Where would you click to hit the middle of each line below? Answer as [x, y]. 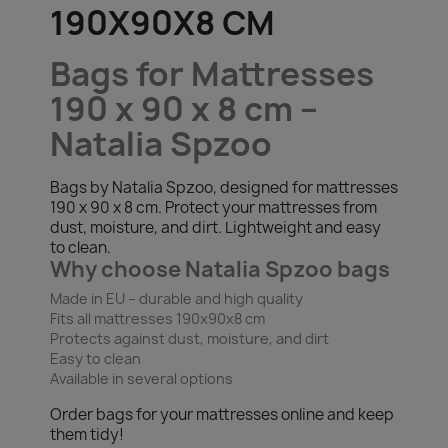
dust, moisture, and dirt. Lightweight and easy [215, 227]
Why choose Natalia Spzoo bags [220, 269]
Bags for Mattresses [212, 74]
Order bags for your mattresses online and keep [222, 414]
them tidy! [87, 434]
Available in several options [141, 378]
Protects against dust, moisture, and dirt [189, 338]
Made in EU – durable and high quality [176, 298]
